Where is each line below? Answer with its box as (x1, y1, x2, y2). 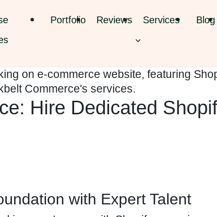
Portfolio (50, 15, 86, 25)
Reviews (96, 15, 133, 25)
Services (142, 15, 180, 25)
